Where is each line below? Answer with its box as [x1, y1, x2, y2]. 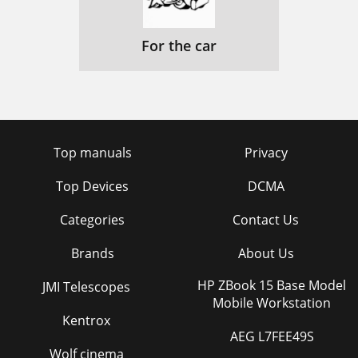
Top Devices [56, 177, 129, 195]
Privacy [244, 144, 288, 161]
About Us [237, 245, 294, 262]
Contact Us [233, 211, 299, 229]
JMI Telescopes [42, 278, 130, 296]
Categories [60, 211, 125, 229]
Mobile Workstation [213, 294, 331, 312]
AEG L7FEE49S [229, 328, 314, 345]
